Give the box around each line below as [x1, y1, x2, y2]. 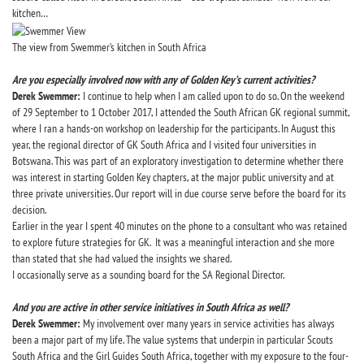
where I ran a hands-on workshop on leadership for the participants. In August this [12, 120, 336, 136]
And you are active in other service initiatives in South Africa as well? [12, 299, 288, 314]
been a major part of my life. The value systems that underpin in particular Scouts [12, 331, 333, 347]
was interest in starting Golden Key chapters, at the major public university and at [12, 169, 334, 184]
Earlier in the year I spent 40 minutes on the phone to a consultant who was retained [12, 218, 347, 233]
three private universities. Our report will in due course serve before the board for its [12, 185, 346, 201]
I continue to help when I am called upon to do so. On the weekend [80, 88, 344, 103]
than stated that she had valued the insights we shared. [12, 250, 232, 266]
